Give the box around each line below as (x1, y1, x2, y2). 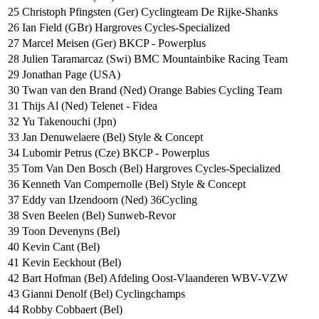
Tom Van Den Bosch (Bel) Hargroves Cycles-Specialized (22, 162, 281, 175)
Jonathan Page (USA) (22, 68, 120, 81)
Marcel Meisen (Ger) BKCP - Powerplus (22, 37, 206, 50)
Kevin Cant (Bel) (22, 241, 100, 253)
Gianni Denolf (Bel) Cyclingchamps (22, 288, 185, 300)
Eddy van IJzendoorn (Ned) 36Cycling (22, 194, 197, 206)
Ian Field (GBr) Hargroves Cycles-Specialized (22, 21, 230, 34)
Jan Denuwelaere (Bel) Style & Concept (22, 131, 203, 144)
